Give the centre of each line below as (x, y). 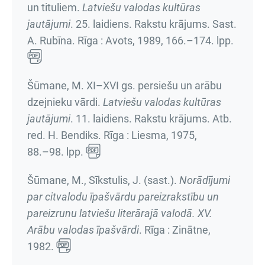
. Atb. (219, 119)
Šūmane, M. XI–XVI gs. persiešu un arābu (125, 85)
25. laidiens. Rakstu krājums (141, 24)
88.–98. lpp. (55, 152)
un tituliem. (55, 7)
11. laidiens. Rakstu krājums (141, 119)
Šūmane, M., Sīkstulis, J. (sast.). (103, 180)
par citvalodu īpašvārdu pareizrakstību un (123, 197)
